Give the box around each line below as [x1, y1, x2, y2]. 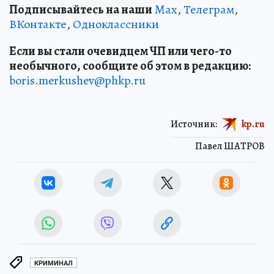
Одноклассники [73, 16, 159, 33]
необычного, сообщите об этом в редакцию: [9, 57, 251, 75]
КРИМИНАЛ [34, 259, 73, 267]
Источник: [171, 117, 217, 131]
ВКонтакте [9, 16, 67, 33]
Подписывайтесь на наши [9, 1, 152, 18]
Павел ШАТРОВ [195, 139, 265, 154]
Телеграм [183, 1, 234, 18]
